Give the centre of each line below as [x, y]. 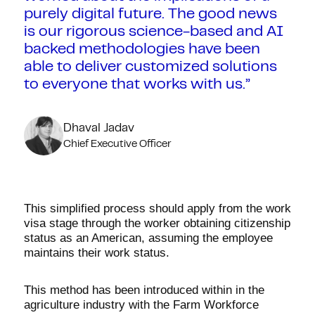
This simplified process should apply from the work [157, 208]
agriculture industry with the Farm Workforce [141, 305]
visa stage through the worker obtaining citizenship [157, 223]
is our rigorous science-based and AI [153, 32]
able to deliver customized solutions [150, 67]
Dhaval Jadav [98, 128]
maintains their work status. [96, 253]
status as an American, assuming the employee [148, 238]
